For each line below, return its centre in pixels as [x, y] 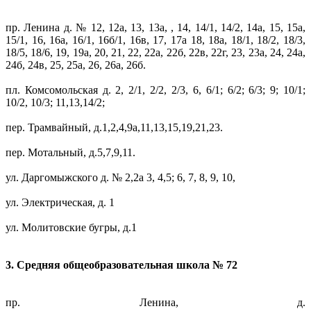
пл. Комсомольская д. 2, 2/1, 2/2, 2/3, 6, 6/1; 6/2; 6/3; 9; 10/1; [155, 90]
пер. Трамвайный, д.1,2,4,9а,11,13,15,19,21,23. [114, 128]
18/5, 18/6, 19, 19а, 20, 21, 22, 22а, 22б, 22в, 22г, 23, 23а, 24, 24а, [155, 53]
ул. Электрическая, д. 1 [60, 203]
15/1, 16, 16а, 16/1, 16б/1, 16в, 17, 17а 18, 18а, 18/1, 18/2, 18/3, [155, 40]
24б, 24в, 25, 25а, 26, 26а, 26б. [76, 65]
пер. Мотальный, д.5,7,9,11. [70, 153]
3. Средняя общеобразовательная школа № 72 [124, 265]
